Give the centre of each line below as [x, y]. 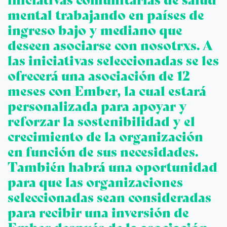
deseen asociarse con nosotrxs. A [110, 46]
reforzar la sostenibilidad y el [101, 122]
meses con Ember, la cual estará [107, 91]
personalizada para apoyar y [97, 107]
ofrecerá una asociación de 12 [99, 76]
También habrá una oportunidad [112, 167]
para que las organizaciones [95, 183]
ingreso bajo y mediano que [95, 31]
